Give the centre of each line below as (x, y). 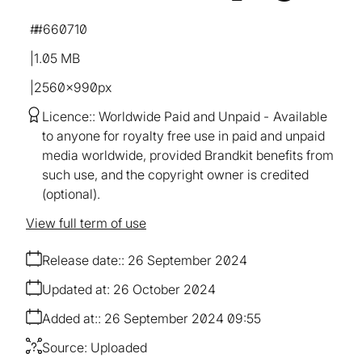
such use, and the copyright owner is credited (175, 175)
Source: (65, 348)
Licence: (67, 117)
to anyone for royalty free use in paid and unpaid (183, 136)
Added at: (70, 319)
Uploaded (119, 348)
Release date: (82, 261)
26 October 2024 (164, 290)
